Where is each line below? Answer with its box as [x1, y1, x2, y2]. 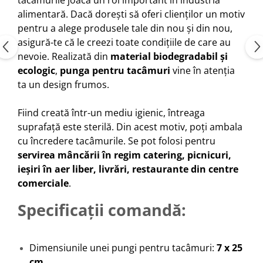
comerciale [18, 176, 69, 190]
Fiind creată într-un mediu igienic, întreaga [18, 106, 205, 119]
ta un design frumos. [18, 77, 109, 91]
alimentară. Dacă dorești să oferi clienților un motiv [18, 7, 245, 21]
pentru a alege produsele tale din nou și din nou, [18, 21, 232, 35]
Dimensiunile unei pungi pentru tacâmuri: [29, 241, 217, 254]
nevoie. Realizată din [18, 49, 110, 63]
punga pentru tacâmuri [60, 63, 173, 77]
